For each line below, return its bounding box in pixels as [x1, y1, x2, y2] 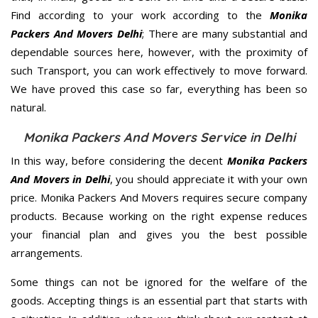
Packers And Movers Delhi [11, 26, 142, 40]
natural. [11, 99, 46, 114]
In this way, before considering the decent [11, 153, 227, 168]
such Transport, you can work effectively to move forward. [11, 62, 307, 77]
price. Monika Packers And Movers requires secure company [11, 190, 307, 204]
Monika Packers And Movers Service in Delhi [23, 128, 295, 146]
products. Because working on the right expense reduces [11, 208, 307, 223]
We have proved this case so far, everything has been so [11, 81, 307, 96]
